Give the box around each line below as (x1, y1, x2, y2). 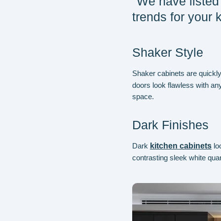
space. (132, 92, 154, 101)
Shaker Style (132, 45, 203, 59)
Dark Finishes (132, 118, 209, 132)
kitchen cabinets (150, 142, 212, 150)
